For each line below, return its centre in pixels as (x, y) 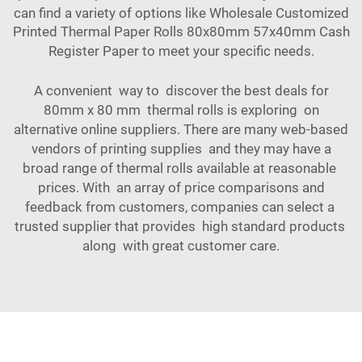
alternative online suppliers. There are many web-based (181, 130)
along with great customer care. (181, 246)
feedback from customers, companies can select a (181, 207)
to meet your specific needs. (226, 51)
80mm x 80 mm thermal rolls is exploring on (181, 110)
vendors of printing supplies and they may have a (181, 149)
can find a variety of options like (111, 13)
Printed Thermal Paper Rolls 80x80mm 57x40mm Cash (181, 32)
